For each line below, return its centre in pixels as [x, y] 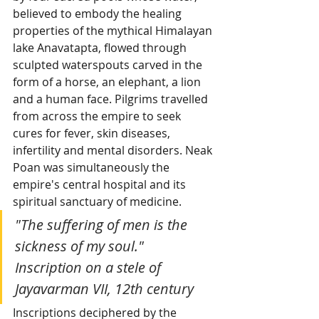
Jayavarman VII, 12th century [104, 288]
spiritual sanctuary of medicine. [97, 201]
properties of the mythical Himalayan [114, 30]
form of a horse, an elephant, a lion [108, 82]
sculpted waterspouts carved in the [109, 64]
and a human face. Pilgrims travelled [112, 99]
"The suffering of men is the [103, 224]
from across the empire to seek [98, 116]
